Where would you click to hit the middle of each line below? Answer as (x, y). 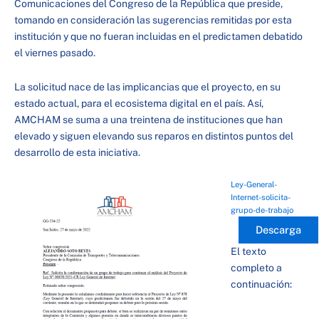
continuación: (261, 284)
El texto (249, 251)
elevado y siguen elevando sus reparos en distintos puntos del (154, 136)
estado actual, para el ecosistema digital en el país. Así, (139, 103)
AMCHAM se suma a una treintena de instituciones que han (148, 119)
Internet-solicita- (261, 197)
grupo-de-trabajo (262, 210)
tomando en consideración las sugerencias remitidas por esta (153, 20)
